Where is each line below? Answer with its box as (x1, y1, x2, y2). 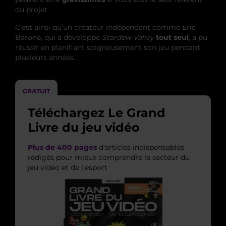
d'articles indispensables (97, 143, 184, 152)
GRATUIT (23, 87, 50, 95)
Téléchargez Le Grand (28, 105, 165, 121)
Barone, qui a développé (15, 33, 102, 42)
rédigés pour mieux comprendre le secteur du (28, 153, 190, 162)
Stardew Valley (102, 33, 154, 42)
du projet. (15, 5, 51, 15)
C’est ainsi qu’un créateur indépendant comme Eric (15, 23, 196, 32)
